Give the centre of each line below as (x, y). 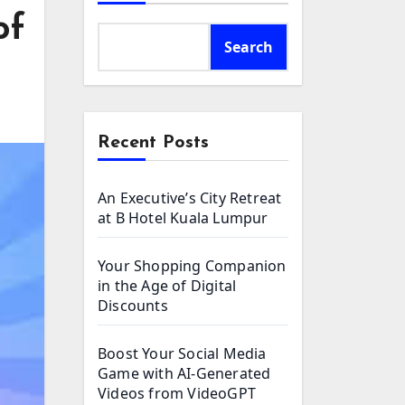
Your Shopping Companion (192, 266)
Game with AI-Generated (184, 373)
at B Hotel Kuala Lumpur (183, 218)
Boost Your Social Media (182, 353)
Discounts (133, 306)
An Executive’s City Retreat (190, 198)
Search (249, 47)
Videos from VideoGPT (177, 393)
